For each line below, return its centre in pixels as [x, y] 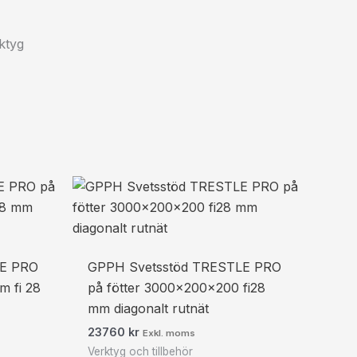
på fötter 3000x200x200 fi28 [177, 287]
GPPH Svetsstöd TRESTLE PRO [185, 267]
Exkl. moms [169, 333]
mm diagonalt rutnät [149, 308]
